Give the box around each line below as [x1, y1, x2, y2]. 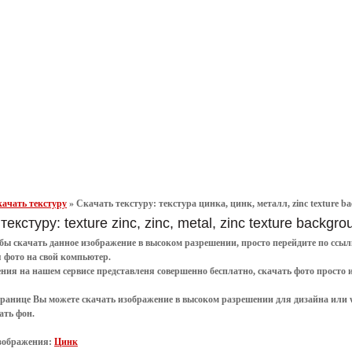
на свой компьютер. [24, 251, 113, 263]
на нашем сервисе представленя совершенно [17, 266, 210, 277]
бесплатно [210, 266, 253, 277]
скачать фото [258, 266, 314, 277]
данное [47, 237, 81, 249]
